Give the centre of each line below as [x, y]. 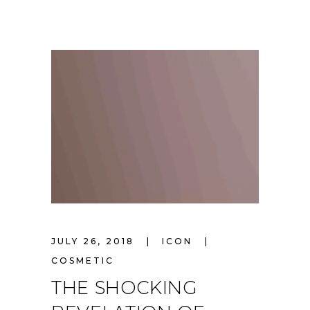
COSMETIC [83, 261]
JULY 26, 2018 [95, 241]
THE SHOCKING [125, 288]
